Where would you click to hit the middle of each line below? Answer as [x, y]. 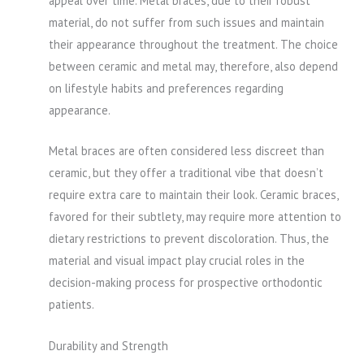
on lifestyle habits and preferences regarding [166, 88]
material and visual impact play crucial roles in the [177, 261]
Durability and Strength [108, 345]
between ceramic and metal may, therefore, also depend [193, 66]
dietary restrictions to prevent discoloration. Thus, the [189, 239]
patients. [71, 305]
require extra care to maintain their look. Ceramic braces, [193, 195]
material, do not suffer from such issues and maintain [186, 22]
